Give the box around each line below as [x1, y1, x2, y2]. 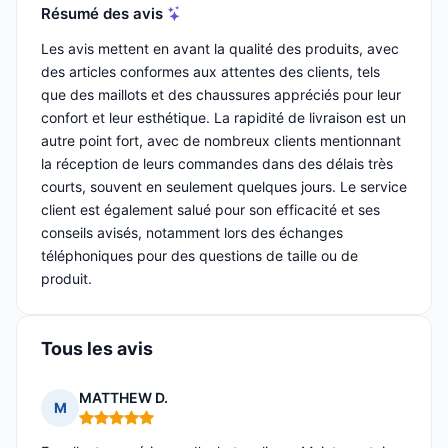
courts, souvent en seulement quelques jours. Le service [41, 178, 407, 196]
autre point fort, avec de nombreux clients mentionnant [41, 132, 401, 150]
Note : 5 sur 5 [78, 416, 173, 436]
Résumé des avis [41, 3, 163, 23]
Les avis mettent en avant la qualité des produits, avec [41, 40, 399, 58]
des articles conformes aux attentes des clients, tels [41, 63, 380, 81]
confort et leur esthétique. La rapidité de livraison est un [41, 109, 406, 127]
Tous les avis [41, 338, 153, 360]
